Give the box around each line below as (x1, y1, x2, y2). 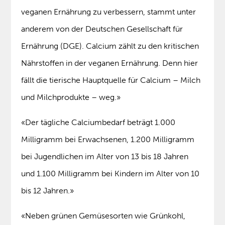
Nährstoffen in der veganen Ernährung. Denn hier (21, 58, 198, 68)
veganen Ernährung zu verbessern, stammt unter (21, 7, 196, 17)
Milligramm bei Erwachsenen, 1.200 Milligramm (21, 135, 195, 145)
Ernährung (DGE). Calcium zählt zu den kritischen (21, 41, 199, 51)
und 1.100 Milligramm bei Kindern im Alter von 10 (21, 169, 200, 179)
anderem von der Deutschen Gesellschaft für (21, 24, 183, 34)
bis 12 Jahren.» (21, 186, 74, 196)
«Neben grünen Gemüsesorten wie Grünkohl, (21, 211, 186, 221)
